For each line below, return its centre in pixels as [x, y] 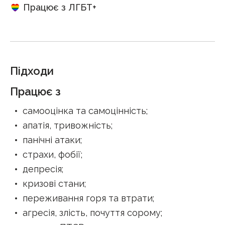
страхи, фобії [52, 154]
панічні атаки [51, 140]
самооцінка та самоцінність [84, 111]
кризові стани [53, 184]
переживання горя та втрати [88, 198]
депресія [42, 169]
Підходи [32, 71]
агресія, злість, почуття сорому [92, 213]
